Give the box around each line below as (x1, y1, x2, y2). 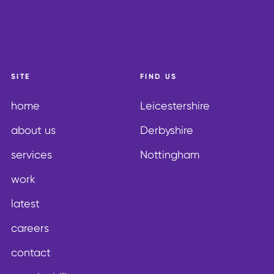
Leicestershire (140, 98, 210, 112)
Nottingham (140, 147, 199, 161)
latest (11, 196, 40, 210)
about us (11, 123, 56, 136)
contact (11, 245, 51, 259)
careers (11, 221, 49, 234)
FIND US (140, 71, 177, 81)
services (11, 147, 52, 161)
